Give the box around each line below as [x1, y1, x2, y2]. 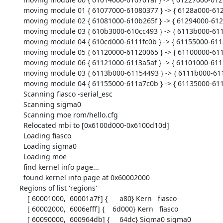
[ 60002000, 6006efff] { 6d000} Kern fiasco [19, 204, 27, 214]
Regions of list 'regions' [19, 183, 97, 193]
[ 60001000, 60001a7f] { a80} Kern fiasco [19, 193, 27, 203]
